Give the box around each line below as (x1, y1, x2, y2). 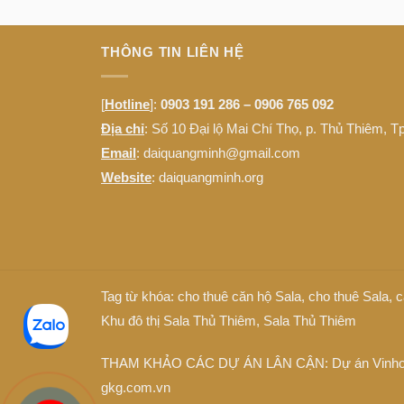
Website (101, 169, 151, 185)
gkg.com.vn (101, 379, 170, 395)
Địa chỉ (101, 120, 144, 136)
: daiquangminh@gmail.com (136, 144, 300, 161)
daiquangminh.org (159, 169, 263, 185)
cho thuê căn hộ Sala (178, 289, 301, 305)
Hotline (105, 96, 150, 112)
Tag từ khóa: (101, 289, 178, 305)
